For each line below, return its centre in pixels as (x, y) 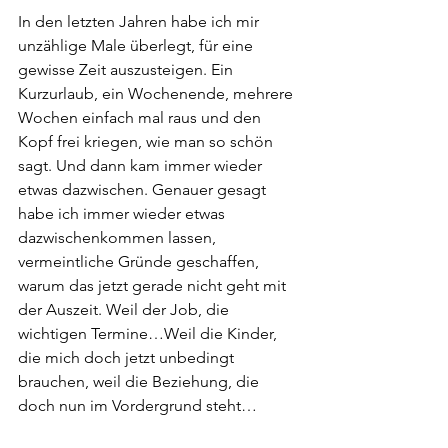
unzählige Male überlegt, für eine (137, 45)
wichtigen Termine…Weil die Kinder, (149, 333)
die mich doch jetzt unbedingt (128, 357)
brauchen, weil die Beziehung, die (140, 381)
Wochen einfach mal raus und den (141, 117)
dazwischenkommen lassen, (119, 237)
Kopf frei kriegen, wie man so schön (147, 141)
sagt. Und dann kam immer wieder (142, 165)
